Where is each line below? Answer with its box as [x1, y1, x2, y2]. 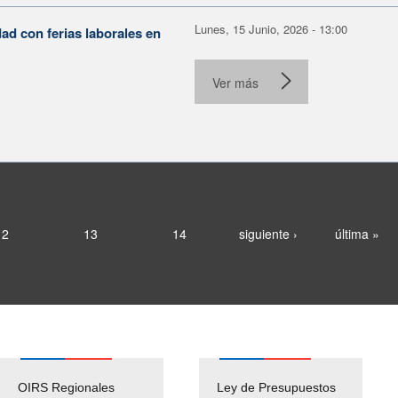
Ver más [212, 73, 259, 92]
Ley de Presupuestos [217, 379, 336, 394]
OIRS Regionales [18, 379, 115, 394]
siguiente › [238, 224, 298, 243]
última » [334, 224, 379, 243]
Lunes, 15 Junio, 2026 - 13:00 [195, 20, 347, 37]
